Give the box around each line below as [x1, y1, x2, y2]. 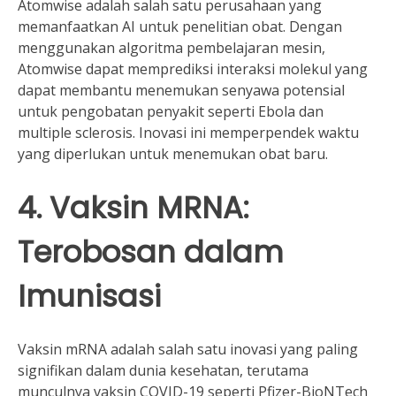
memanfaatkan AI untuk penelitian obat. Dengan [18, 16, 342, 36]
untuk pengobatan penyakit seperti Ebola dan [18, 101, 324, 121]
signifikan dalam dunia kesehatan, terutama [18, 361, 308, 381]
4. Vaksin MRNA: [18, 187, 249, 229]
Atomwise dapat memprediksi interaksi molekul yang [18, 58, 368, 79]
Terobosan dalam [18, 231, 284, 273]
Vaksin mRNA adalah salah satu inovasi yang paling [18, 339, 358, 360]
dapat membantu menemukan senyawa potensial [18, 80, 345, 100]
